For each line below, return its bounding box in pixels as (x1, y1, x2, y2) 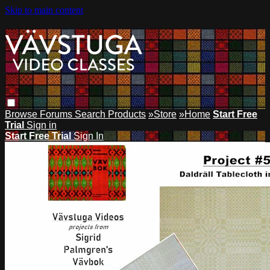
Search (75, 108, 108, 119)
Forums (40, 108, 75, 119)
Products (108, 108, 146, 119)
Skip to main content (5, 5, 83, 15)
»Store (148, 108, 177, 119)
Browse (5, 108, 40, 119)
